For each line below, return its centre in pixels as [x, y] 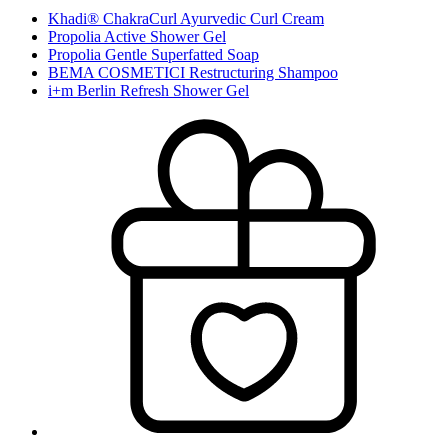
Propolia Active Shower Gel [137, 36]
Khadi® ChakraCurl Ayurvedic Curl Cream [186, 18]
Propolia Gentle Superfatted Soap [153, 54]
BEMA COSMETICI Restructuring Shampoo [193, 72]
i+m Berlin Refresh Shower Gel [148, 90]
